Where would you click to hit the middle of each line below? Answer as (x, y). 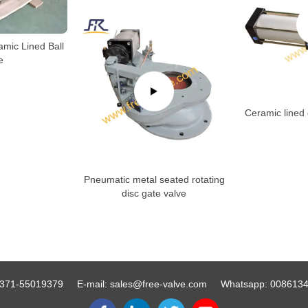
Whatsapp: (245, 284)
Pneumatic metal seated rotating (154, 179)
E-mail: (93, 284)
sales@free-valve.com (158, 284)
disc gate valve (154, 193)
